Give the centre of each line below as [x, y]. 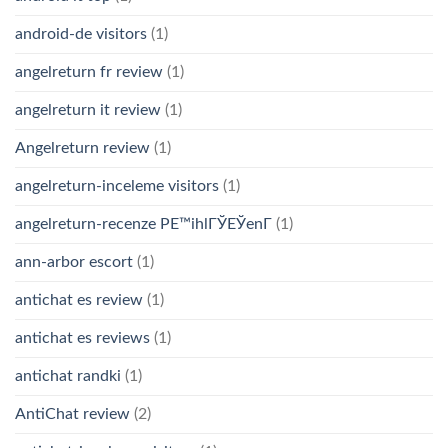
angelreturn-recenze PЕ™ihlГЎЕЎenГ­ [143, 223]
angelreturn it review [88, 109]
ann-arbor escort [74, 261]
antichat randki [68, 375]
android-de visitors [81, 33]
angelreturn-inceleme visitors [117, 185]
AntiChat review [72, 413]
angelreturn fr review [89, 71]
